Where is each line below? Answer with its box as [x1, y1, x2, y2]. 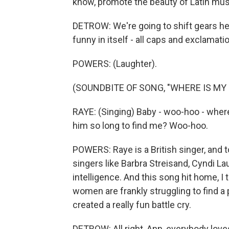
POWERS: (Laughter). [73, 58, 157, 69]
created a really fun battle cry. [73, 199, 191, 210]
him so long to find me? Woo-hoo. [73, 120, 208, 131]
